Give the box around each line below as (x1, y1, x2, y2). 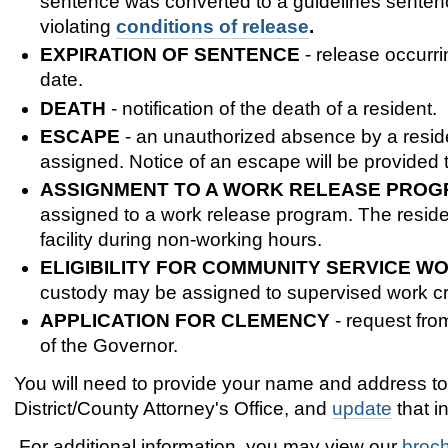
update (332, 398, 392, 420)
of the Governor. (39, 335, 178, 357)
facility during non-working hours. (39, 229, 322, 251)
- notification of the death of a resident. (105, 97, 437, 119)
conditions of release (115, 16, 309, 38)
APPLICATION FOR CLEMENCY (39, 310, 330, 332)
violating (39, 16, 116, 38)
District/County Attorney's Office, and (14, 398, 332, 420)
